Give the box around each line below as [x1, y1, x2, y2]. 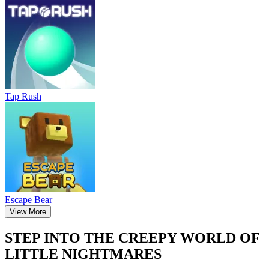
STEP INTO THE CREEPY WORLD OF [5, 229, 259, 246]
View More [10, 207, 46, 216]
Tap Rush [5, 91, 41, 101]
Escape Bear [5, 194, 52, 205]
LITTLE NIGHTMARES [5, 246, 162, 262]
